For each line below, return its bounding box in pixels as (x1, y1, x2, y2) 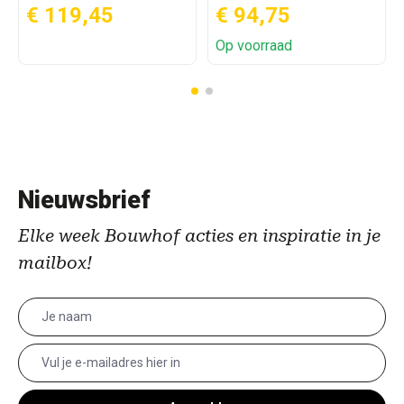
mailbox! (18, 252, 92, 273)
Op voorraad (216, 37, 292, 54)
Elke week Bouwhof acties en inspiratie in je (18, 225, 381, 246)
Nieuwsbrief (18, 186, 151, 215)
